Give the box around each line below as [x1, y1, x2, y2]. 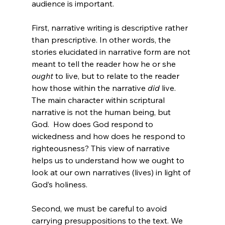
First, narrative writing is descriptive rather [31, 22, 190, 33]
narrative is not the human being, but [31, 106, 173, 117]
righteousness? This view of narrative [31, 143, 172, 153]
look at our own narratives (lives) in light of [31, 167, 192, 177]
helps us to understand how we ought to [31, 155, 186, 165]
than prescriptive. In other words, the [31, 34, 173, 45]
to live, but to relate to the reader [53, 70, 181, 81]
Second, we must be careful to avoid [31, 203, 169, 213]
